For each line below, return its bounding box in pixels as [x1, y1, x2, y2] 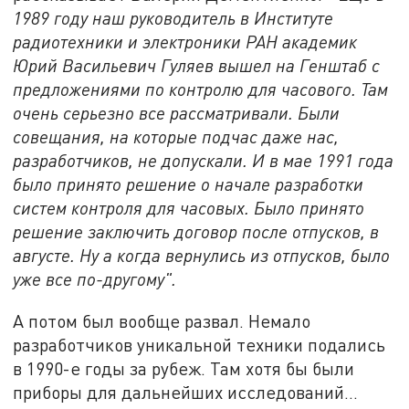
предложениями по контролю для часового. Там [13, 79, 389, 100]
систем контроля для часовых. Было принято [13, 197, 365, 219]
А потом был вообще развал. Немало [13, 309, 311, 331]
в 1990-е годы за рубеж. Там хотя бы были [13, 357, 355, 379]
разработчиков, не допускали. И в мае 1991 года [13, 150, 394, 172]
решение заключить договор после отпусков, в [13, 221, 380, 243]
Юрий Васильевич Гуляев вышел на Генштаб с [13, 55, 381, 77]
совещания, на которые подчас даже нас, [13, 126, 340, 148]
